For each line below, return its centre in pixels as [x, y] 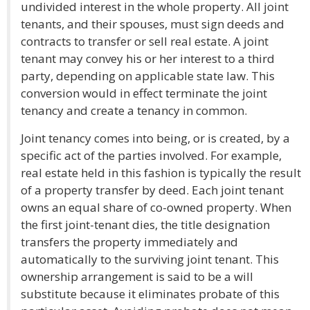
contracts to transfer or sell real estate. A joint [145, 41]
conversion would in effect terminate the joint [144, 93]
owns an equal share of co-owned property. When [156, 207]
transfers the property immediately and [129, 242]
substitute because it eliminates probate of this [150, 294]
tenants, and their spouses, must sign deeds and [153, 24]
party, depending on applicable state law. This [148, 76]
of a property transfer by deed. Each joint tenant [152, 190]
